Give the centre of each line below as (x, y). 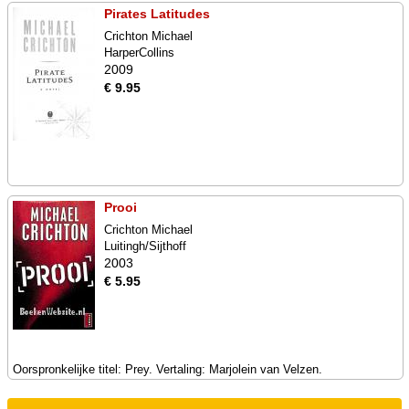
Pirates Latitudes (157, 14)
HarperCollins (139, 52)
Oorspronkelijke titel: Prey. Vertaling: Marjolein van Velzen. (168, 369)
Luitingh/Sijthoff (145, 246)
